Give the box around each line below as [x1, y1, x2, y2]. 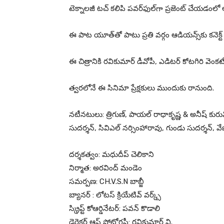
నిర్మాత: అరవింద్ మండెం [69, 163, 142, 172]
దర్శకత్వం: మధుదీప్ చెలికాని [69, 149, 154, 159]
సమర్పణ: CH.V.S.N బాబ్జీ [69, 176, 144, 186]
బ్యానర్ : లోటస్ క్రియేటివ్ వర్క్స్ [69, 190, 161, 199]
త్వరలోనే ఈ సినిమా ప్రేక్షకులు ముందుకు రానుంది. [69, 83, 214, 92]
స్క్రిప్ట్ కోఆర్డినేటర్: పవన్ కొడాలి [69, 203, 160, 213]
